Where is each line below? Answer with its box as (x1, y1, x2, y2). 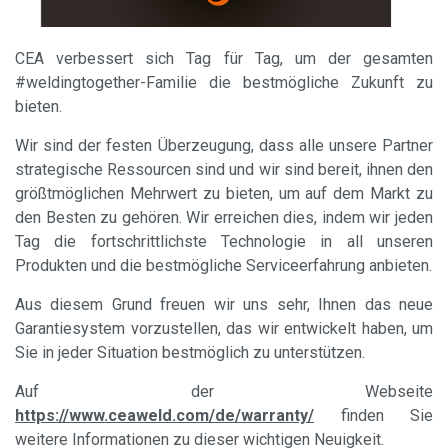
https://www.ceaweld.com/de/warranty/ (15, 406, 314, 425)
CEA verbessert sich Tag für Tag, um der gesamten (15, 49, 433, 68)
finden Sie (340, 406, 433, 425)
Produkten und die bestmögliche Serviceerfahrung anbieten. (15, 256, 432, 275)
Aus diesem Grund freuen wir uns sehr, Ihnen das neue (15, 295, 433, 314)
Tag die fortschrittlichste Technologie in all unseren (15, 232, 433, 251)
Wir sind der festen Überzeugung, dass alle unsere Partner (15, 136, 433, 155)
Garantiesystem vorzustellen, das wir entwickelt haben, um (15, 319, 433, 338)
